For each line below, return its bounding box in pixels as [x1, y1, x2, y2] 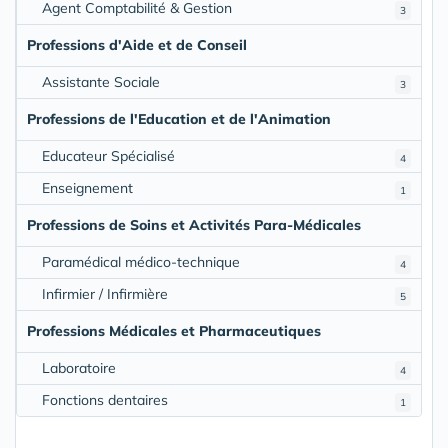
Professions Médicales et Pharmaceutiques [27, 322, 321, 341]
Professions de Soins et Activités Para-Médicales [27, 216, 361, 235]
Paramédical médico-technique [42, 253, 240, 272]
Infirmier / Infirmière [42, 285, 168, 304]
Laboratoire [42, 359, 116, 378]
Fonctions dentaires [42, 391, 168, 410]
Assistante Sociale [42, 73, 160, 92]
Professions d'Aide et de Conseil [27, 36, 247, 55]
